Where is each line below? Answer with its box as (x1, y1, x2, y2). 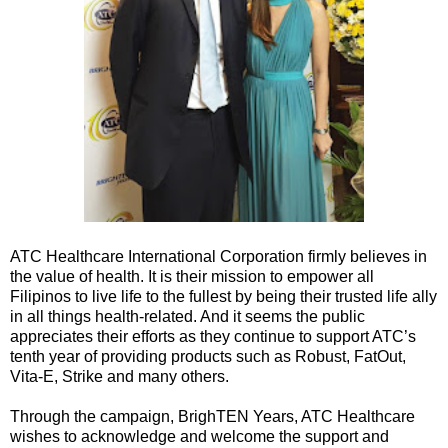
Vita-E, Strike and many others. (10, 367, 229, 385)
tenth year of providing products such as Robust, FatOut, (10, 347, 406, 365)
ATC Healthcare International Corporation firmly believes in (10, 247, 427, 265)
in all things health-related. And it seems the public (10, 307, 365, 325)
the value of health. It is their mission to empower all (10, 267, 374, 285)
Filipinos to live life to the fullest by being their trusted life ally (10, 287, 437, 305)
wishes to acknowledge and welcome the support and (10, 427, 389, 445)
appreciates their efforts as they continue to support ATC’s (10, 327, 416, 345)
